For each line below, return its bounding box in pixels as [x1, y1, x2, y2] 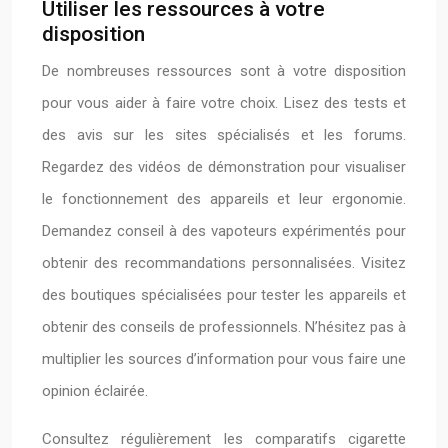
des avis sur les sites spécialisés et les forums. [42, 126, 406, 144]
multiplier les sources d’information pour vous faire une [42, 350, 406, 368]
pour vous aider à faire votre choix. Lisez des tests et [42, 94, 406, 112]
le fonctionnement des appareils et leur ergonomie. [42, 190, 406, 208]
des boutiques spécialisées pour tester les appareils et [42, 286, 406, 304]
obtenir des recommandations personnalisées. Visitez [42, 254, 406, 272]
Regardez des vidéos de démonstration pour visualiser [42, 158, 406, 176]
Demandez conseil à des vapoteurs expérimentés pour [42, 222, 406, 240]
